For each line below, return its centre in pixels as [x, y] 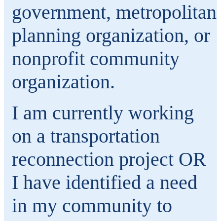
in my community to [92, 205]
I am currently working [103, 112]
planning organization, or [111, 35]
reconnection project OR [109, 159]
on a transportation [86, 136]
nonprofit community [96, 58]
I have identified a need [105, 182]
